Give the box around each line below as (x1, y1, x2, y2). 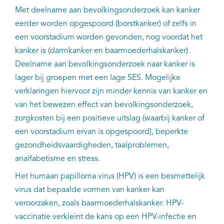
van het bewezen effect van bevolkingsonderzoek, (15, 100, 193, 109)
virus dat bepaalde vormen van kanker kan (15, 185, 164, 194)
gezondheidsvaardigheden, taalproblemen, (15, 141, 169, 149)
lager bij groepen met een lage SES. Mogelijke (15, 73, 180, 82)
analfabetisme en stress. (15, 154, 102, 163)
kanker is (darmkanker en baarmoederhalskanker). (15, 46, 190, 55)
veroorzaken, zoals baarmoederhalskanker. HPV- (15, 199, 183, 207)
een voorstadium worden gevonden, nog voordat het (15, 33, 202, 41)
